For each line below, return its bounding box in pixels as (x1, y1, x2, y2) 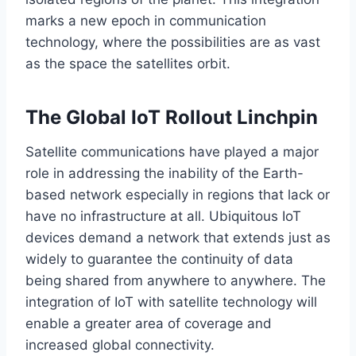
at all (170, 207, 201, 224)
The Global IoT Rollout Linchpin (25, 105, 318, 129)
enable (25, 315, 69, 331)
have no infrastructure (25, 207, 170, 224)
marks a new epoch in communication (25, 12, 266, 29)
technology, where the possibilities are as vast (25, 33, 320, 50)
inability (168, 164, 218, 181)
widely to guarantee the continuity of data (25, 250, 293, 267)
